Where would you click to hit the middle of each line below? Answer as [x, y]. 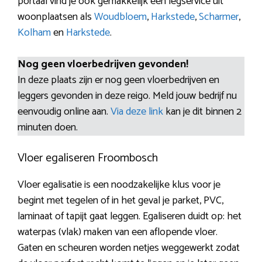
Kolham [34, 33]
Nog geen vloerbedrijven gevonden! [103, 65]
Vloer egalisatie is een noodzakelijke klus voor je [119, 185]
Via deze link [138, 112]
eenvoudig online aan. [64, 112]
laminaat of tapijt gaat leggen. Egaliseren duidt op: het [130, 217]
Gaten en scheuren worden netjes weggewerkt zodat [129, 248]
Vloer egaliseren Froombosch [88, 158]
